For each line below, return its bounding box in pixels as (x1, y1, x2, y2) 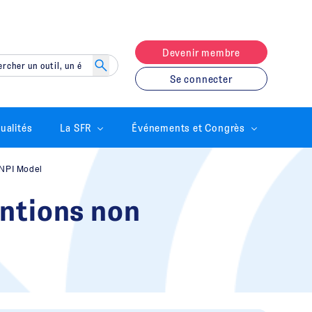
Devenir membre (162, 45, 240, 59)
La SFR (60, 120, 92, 134)
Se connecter (170, 72, 233, 86)
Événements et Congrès (132, 120, 245, 134)
